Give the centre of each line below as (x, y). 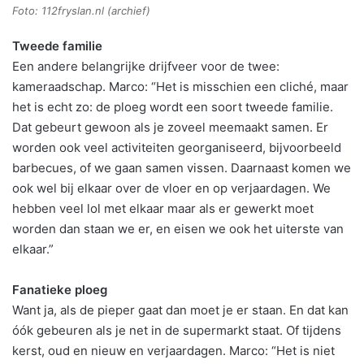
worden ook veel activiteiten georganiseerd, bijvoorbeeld (177, 147)
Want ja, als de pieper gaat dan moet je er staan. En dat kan (180, 310)
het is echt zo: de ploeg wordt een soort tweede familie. (173, 106)
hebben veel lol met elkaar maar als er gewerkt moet (163, 208)
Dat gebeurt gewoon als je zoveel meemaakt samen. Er (170, 127)
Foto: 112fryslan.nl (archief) (81, 10)
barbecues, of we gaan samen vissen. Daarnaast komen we (182, 167)
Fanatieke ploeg (60, 289)
